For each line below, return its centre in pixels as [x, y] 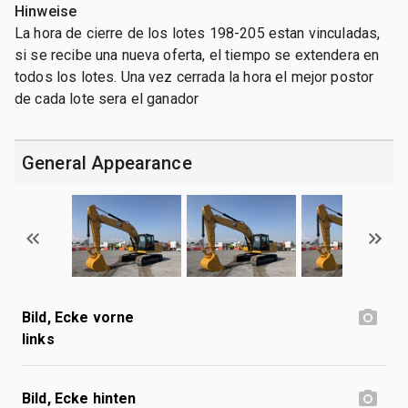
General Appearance [107, 163]
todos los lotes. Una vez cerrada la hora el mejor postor [194, 76]
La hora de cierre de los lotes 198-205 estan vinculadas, [198, 33]
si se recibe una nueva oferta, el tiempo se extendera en [197, 55]
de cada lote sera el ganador [107, 98]
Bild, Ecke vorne [78, 317]
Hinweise [46, 11]
